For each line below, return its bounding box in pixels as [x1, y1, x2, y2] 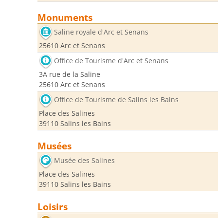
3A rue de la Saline [39, 70, 100, 79]
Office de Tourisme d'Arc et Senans [54, 56, 168, 66]
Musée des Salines [54, 156, 115, 165]
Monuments [37, 11, 92, 23]
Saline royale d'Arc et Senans [54, 27, 148, 37]
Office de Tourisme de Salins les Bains [54, 95, 179, 105]
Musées [37, 140, 72, 152]
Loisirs [37, 200, 68, 213]
